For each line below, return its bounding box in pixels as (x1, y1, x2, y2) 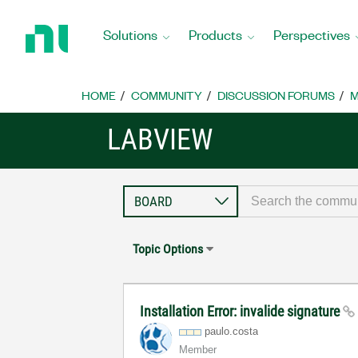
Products (189, 25, 242, 43)
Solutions (103, 25, 157, 43)
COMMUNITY (131, 87, 202, 103)
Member (179, 344, 217, 356)
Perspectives (273, 25, 350, 43)
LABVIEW (107, 123, 213, 157)
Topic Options (133, 241, 204, 257)
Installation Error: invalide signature (140, 303, 344, 320)
